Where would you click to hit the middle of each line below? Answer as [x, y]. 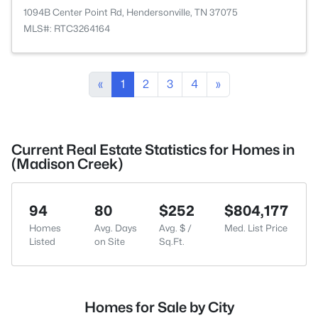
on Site [109, 241]
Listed [42, 241]
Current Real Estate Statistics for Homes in [153, 150]
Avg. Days [115, 228]
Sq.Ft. [172, 241]
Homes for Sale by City [159, 307]
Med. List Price [256, 228]
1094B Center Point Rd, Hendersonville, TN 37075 [131, 12]
